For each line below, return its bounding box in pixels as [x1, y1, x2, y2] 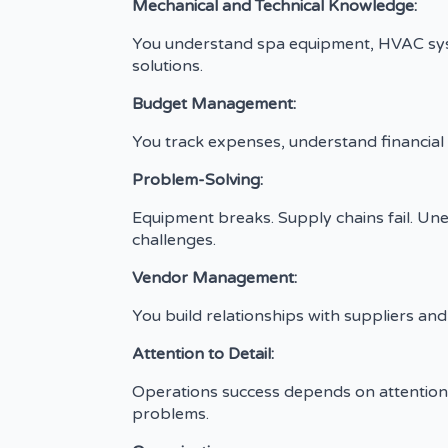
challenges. [132, 229, 216, 250]
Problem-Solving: [132, 169, 263, 190]
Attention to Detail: [132, 343, 274, 364]
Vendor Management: [132, 267, 297, 288]
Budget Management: [132, 93, 296, 114]
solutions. [132, 55, 203, 76]
